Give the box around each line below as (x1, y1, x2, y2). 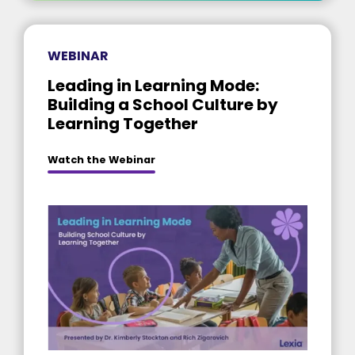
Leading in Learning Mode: (48, 74, 259, 97)
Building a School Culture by (48, 93, 278, 116)
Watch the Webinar (48, 152, 155, 166)
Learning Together (48, 112, 198, 135)
